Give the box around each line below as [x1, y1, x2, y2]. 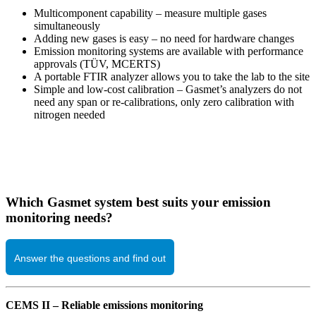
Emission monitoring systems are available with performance [34, 44, 303, 57]
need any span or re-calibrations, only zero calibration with [34, 95, 294, 108]
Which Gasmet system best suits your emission [6, 195, 271, 210]
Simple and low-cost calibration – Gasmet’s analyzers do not [34, 83, 302, 95]
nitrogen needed [34, 108, 105, 121]
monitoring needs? [6, 210, 113, 226]
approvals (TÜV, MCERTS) [34, 57, 160, 70]
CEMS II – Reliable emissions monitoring [6, 298, 203, 311]
